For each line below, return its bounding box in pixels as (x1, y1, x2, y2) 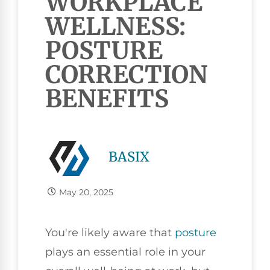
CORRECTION (45, 60, 208, 90)
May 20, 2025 (58, 187, 113, 198)
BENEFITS (45, 84, 169, 114)
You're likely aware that (45, 226, 175, 239)
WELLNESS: (45, 11, 186, 42)
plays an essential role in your (45, 245, 206, 259)
